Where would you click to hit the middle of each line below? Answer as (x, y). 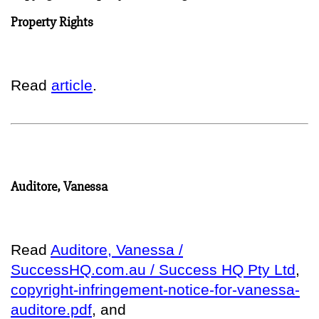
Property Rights (52, 22)
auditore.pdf (51, 309)
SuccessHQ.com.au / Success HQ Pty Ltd (153, 269)
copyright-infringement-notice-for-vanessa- (155, 289)
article (72, 85)
